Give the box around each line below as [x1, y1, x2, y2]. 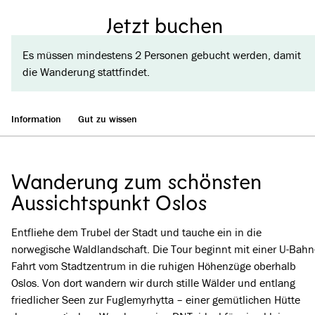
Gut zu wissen [78, 112, 137, 125]
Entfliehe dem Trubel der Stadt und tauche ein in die [11, 225, 262, 239]
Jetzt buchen [106, 12, 223, 37]
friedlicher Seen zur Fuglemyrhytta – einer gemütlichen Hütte [11, 292, 300, 307]
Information [11, 112, 61, 125]
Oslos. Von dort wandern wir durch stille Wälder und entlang [11, 276, 295, 290]
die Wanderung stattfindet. [22, 65, 150, 79]
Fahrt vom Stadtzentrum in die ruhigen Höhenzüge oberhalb [11, 259, 296, 273]
